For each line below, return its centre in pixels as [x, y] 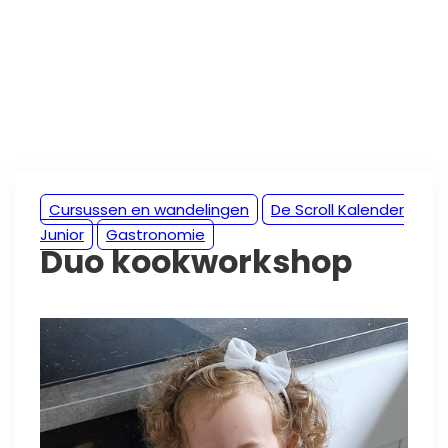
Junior [62, 234]
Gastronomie [155, 234]
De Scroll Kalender [337, 209]
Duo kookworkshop [196, 262]
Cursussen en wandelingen [149, 209]
